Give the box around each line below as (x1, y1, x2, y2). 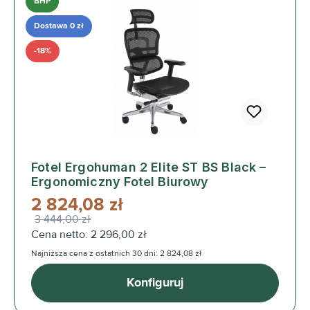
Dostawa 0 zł (34, 20, 84, 31)
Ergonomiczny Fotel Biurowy (31, 174, 209, 189)
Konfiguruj (126, 275, 184, 291)
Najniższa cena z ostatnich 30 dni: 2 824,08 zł (31, 248, 201, 259)
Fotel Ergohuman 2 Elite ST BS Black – (31, 159, 266, 174)
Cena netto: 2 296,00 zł (31, 227, 147, 241)
